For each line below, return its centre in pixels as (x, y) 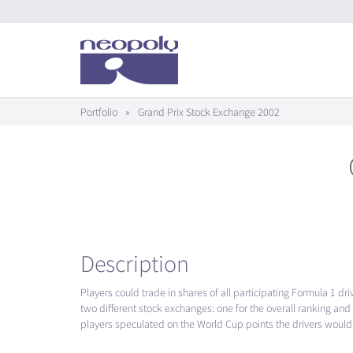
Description (135, 264)
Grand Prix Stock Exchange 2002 (208, 112)
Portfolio (99, 112)
